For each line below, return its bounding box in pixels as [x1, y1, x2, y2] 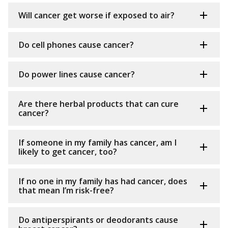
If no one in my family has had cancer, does [18, 176, 187, 187]
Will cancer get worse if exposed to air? [18, 10, 175, 21]
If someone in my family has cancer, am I [18, 137, 177, 149]
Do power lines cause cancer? [18, 69, 135, 80]
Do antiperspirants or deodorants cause [18, 214, 178, 226]
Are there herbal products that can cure [18, 98, 179, 110]
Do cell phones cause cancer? [18, 39, 134, 51]
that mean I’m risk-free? [18, 185, 114, 196]
